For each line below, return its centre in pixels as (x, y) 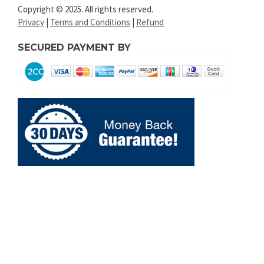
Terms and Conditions (90, 22)
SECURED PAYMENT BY (74, 47)
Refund (150, 22)
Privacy (31, 22)
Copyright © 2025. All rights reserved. (85, 9)
